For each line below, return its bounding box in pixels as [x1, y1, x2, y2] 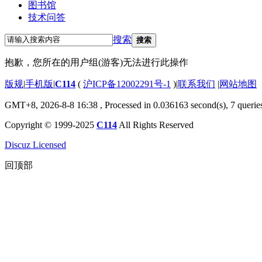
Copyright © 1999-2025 [5, 119, 96, 130]
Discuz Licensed [5, 139, 66, 150]
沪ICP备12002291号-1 [83, 78, 171, 89]
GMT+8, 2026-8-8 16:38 [5, 99, 98, 110]
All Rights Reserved [117, 119, 194, 130]
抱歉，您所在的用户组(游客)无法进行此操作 [5, 57, 188, 67]
